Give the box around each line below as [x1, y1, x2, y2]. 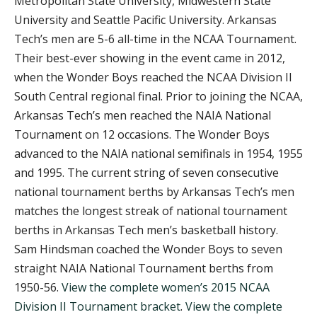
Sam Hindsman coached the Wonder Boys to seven [14, 241, 282, 257]
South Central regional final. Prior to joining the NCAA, [14, 88, 303, 104]
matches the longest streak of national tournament [14, 203, 287, 219]
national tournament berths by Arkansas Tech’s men [14, 184, 294, 200]
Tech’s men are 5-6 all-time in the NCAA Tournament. [14, 31, 296, 47]
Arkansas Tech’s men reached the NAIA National [14, 108, 271, 123]
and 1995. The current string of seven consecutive [14, 165, 279, 180]
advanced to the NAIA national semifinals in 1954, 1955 [14, 146, 303, 161]
